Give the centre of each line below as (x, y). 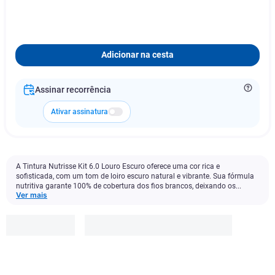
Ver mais (32, 195)
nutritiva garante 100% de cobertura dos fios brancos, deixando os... (129, 186)
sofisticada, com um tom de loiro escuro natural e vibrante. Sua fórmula (135, 176)
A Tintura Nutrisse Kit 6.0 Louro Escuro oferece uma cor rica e (118, 166)
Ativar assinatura (79, 112)
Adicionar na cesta (137, 55)
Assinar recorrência (73, 90)
